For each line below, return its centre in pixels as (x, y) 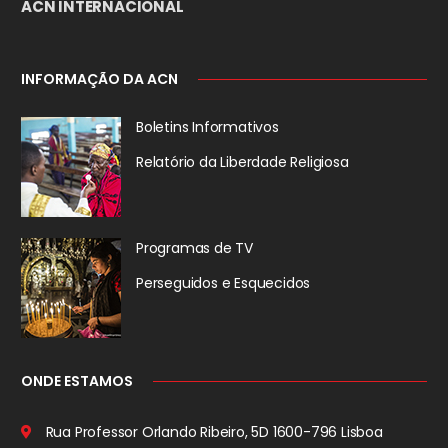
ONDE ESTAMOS (77, 381)
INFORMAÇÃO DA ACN (99, 79)
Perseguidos (177, 282)
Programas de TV (194, 247)
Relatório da (176, 161)
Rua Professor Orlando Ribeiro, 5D (155, 431)
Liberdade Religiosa (282, 161)
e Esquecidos (264, 282)
